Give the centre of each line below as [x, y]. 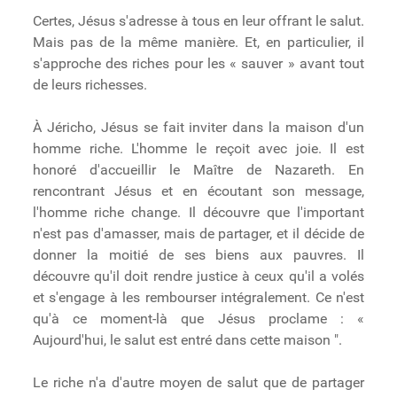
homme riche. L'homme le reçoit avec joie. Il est [198, 149]
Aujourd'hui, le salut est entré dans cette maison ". [187, 340]
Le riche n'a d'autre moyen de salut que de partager [198, 383]
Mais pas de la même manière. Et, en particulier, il [198, 43]
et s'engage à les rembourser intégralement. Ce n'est [198, 298]
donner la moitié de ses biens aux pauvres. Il [198, 255]
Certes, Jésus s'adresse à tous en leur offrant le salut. [198, 21]
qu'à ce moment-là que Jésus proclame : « [198, 319]
